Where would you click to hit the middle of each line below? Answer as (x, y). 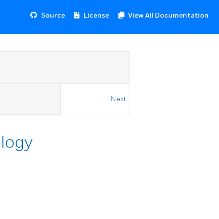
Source (53, 15)
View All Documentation (168, 15)
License (96, 15)
